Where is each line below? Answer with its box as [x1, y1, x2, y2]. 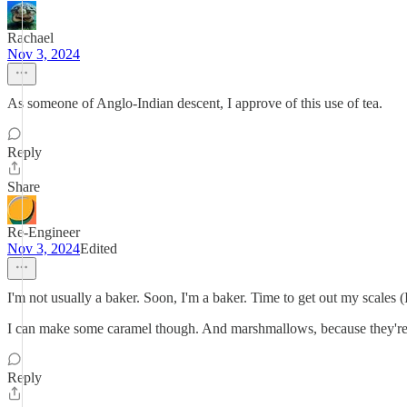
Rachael [7, 30, 54, 45]
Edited [80, 241, 117, 256]
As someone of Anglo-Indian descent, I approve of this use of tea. [7, 95, 382, 111]
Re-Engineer [7, 224, 80, 240]
